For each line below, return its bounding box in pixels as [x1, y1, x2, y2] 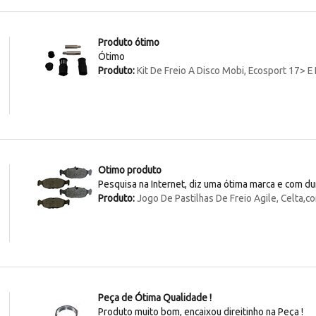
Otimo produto [98, 164, 162, 176]
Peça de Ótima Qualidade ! [98, 292, 212, 304]
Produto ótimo [98, 37, 160, 49]
